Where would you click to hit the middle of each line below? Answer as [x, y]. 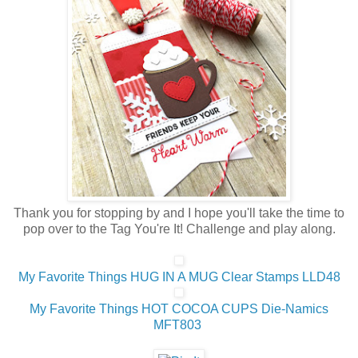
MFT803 [177, 324]
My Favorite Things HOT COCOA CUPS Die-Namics [179, 308]
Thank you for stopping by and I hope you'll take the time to [179, 213]
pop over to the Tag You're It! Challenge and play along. [179, 229]
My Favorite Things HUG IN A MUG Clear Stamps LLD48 [179, 276]
